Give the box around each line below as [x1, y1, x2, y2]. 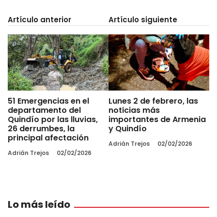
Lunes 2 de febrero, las [108, 95, 198, 107]
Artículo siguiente [108, 14, 177, 25]
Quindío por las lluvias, [8, 114, 98, 125]
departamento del [8, 105, 81, 116]
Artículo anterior [8, 14, 71, 25]
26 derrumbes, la [8, 123, 75, 135]
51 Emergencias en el [8, 95, 89, 107]
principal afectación [8, 132, 89, 144]
